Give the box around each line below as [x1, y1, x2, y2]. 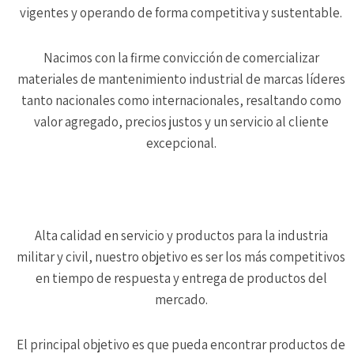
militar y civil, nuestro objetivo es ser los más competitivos [17, 248, 345, 266]
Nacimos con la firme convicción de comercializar [43, 49, 319, 67]
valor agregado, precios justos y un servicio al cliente [33, 113, 329, 131]
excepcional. [145, 134, 217, 153]
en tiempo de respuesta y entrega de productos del [35, 269, 327, 288]
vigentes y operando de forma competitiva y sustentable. [20, 4, 342, 22]
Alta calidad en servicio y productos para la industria [34, 227, 328, 245]
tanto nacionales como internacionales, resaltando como [21, 92, 341, 110]
